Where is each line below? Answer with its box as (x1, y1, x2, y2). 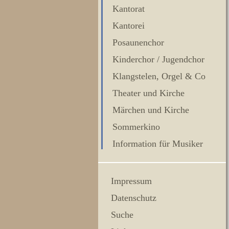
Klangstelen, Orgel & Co (112, 71, 205, 81)
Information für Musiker (112, 139, 203, 149)
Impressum (111, 176, 152, 186)
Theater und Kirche (112, 88, 185, 98)
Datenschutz (111, 193, 156, 203)
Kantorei (112, 20, 145, 31)
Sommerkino (112, 122, 160, 132)
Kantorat (112, 4, 145, 14)
